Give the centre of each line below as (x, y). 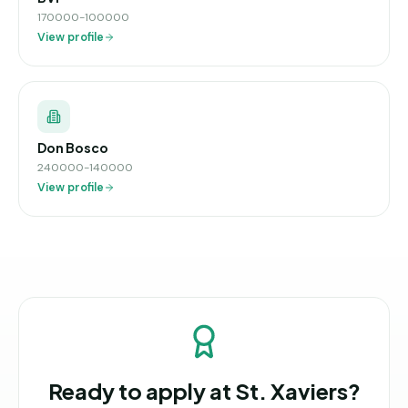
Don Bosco (73, 147)
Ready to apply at (141, 390)
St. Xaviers (291, 390)
